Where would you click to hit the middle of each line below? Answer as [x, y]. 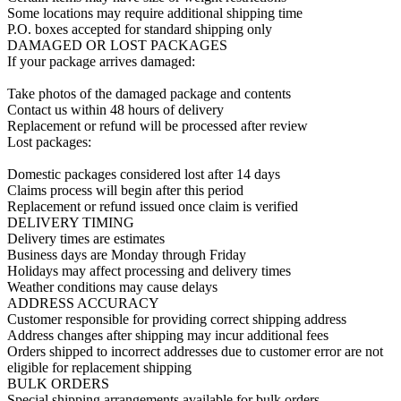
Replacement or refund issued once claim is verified [153, 207]
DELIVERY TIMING [71, 223]
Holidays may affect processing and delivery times [149, 271]
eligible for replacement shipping [99, 368]
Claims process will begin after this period [125, 191]
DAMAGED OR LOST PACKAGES [117, 46]
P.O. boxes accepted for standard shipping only [140, 30]
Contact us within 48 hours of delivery [115, 110]
